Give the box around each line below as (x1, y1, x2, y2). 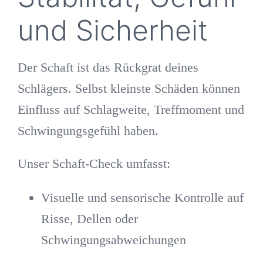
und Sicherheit (17, 12, 208, 48)
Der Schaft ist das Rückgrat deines (17, 59, 198, 75)
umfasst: (122, 156, 170, 171)
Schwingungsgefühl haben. (17, 123, 159, 138)
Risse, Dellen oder (41, 211, 138, 226)
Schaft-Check (52, 156, 123, 171)
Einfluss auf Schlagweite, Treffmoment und (17, 102, 244, 117)
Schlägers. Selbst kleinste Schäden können (17, 80, 240, 96)
